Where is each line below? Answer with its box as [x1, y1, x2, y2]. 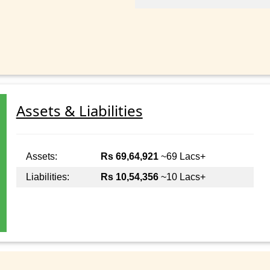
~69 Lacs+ [158, 151, 206, 162]
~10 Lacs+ [158, 172, 206, 183]
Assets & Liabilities [16, 101, 143, 121]
